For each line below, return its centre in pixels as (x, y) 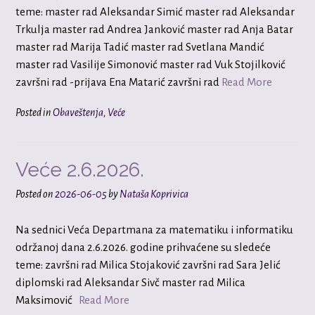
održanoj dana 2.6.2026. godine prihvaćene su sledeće (143, 247)
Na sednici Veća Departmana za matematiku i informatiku (154, 229)
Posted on (35, 194)
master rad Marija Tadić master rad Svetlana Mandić (140, 46)
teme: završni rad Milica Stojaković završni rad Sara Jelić (148, 264)
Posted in (34, 113)
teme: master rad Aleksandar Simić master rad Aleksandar (155, 11)
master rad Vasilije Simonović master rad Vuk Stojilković (150, 64)
